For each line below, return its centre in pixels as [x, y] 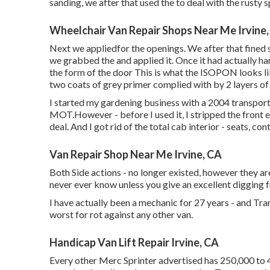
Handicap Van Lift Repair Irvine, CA [134, 242]
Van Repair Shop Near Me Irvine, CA [136, 154]
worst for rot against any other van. [121, 214]
